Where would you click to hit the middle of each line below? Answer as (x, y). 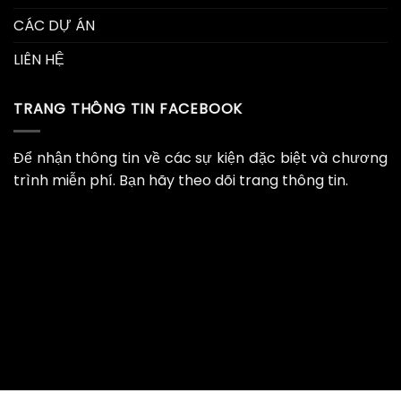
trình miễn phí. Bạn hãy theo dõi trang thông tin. (181, 180)
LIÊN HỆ (39, 60)
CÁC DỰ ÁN (54, 26)
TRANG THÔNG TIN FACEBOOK (128, 109)
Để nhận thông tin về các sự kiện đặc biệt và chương (200, 158)
